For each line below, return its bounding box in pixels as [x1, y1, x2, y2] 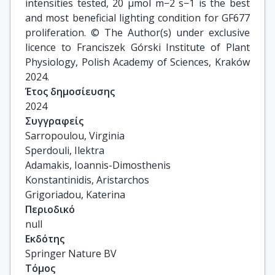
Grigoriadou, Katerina [25, 188, 125, 201]
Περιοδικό [25, 203, 75, 216]
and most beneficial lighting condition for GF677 [25, 11, 250, 25]
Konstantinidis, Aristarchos [25, 173, 149, 187]
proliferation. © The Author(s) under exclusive [25, 26, 250, 39]
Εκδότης [25, 232, 64, 246]
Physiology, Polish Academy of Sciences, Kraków [25, 55, 250, 69]
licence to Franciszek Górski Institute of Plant [25, 41, 250, 54]
